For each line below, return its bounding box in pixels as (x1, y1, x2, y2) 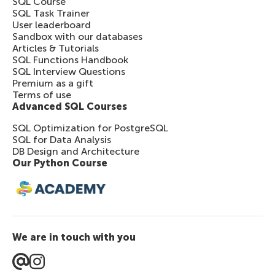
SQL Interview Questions (12, 65, 125, 77)
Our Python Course (12, 157, 107, 169)
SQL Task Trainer (12, 7, 90, 19)
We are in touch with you (12, 231, 136, 243)
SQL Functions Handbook (12, 53, 128, 66)
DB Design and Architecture (12, 145, 139, 157)
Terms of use (12, 88, 71, 101)
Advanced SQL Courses (12, 100, 127, 112)
